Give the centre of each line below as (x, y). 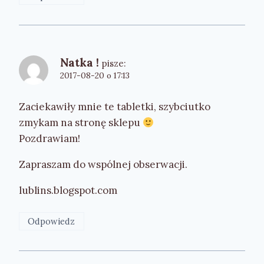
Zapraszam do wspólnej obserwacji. (103, 164)
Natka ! (80, 62)
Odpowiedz (52, 221)
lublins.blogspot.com (68, 190)
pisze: (114, 63)
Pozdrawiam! (49, 138)
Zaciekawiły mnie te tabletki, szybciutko (115, 106)
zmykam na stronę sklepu (81, 122)
